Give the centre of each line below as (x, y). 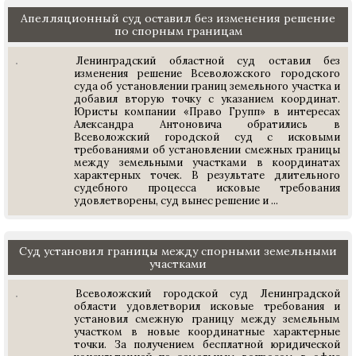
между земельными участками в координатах (207, 163)
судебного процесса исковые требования (207, 188)
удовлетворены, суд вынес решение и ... (176, 201)
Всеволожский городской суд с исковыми (207, 137)
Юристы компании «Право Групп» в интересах (207, 112)
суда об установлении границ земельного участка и (207, 86)
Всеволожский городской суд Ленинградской (208, 294)
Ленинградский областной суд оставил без (208, 61)
